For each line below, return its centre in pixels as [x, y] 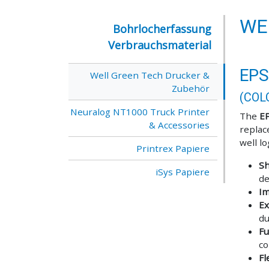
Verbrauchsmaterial [160, 45]
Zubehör [191, 88]
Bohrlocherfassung [162, 29]
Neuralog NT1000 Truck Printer [140, 111]
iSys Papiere [183, 171]
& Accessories [179, 125]
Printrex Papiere [173, 148]
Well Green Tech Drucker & [150, 75]
